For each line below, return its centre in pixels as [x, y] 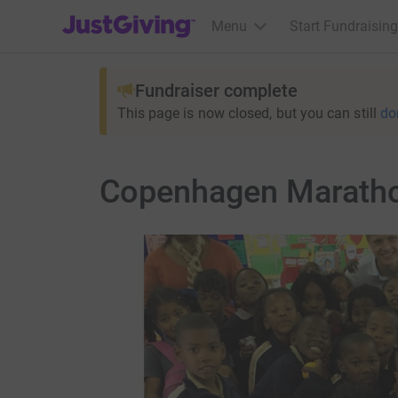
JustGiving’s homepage [135, 15]
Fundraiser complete [216, 91]
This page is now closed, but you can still [247, 113]
